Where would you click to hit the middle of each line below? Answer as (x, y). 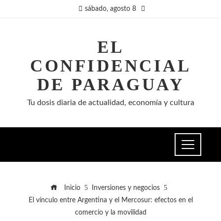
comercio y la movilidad (110, 212)
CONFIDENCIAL (110, 66)
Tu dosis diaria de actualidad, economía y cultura (110, 103)
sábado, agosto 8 (110, 9)
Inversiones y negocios (126, 188)
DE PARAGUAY (110, 85)
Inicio (71, 188)
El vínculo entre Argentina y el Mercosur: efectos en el (110, 200)
